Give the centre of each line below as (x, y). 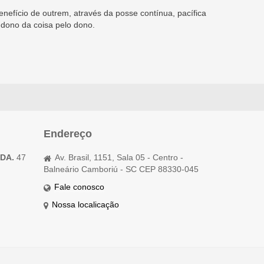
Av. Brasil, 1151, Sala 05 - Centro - (119, 157)
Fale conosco (80, 187)
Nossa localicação (86, 204)
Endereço (67, 134)
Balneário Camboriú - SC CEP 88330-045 (121, 169)
